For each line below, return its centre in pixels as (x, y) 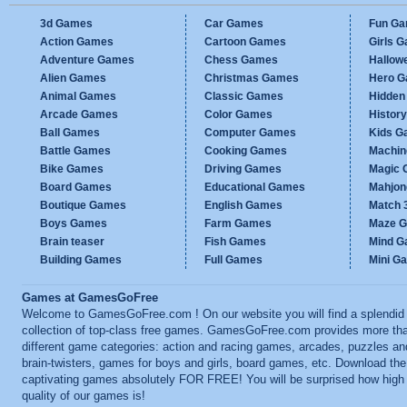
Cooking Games (246, 151)
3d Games (66, 24)
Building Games (81, 260)
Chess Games (241, 60)
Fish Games (235, 242)
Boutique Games (83, 205)
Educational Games (255, 187)
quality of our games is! (84, 396)
